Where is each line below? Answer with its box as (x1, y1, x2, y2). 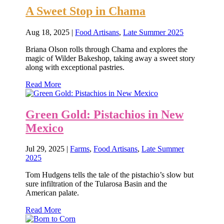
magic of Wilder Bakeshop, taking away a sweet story (25, 53, 195, 62)
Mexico (25, 121, 64, 134)
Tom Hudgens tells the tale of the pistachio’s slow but (25, 170, 194, 179)
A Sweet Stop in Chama (25, 4, 146, 17)
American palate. (25, 188, 79, 197)
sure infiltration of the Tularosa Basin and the (25, 179, 167, 188)
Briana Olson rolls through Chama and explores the (25, 44, 188, 53)
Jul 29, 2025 (25, 144, 65, 153)
